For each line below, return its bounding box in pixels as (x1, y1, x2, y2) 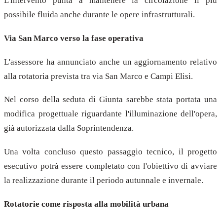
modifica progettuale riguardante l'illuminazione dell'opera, (4, 109, 217, 119)
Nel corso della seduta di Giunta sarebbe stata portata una (4, 95, 217, 105)
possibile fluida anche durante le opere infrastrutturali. (4, 10, 195, 20)
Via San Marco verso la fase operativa (4, 33, 144, 43)
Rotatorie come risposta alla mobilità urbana (4, 199, 169, 209)
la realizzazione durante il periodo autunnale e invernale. (4, 176, 203, 185)
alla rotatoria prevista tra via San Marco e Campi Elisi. (4, 71, 193, 81)
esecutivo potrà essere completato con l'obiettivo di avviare (4, 161, 217, 171)
